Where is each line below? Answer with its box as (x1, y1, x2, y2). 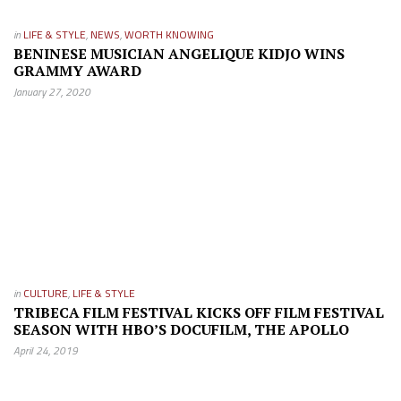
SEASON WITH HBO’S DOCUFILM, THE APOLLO (13, 319, 349, 339)
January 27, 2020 (13, 82, 90, 100)
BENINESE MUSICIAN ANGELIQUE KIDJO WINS (13, 43, 345, 64)
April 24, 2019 (13, 341, 78, 359)
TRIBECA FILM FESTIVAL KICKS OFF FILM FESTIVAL (13, 302, 384, 322)
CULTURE (23, 284, 68, 302)
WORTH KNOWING (124, 25, 214, 43)
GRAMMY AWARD (13, 60, 141, 81)
